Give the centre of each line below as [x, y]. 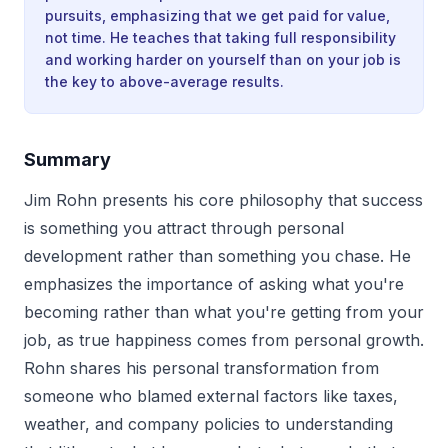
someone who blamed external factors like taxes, [211, 396]
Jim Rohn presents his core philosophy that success [223, 200]
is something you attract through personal [184, 228]
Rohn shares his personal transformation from [201, 368]
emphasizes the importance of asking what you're [214, 284]
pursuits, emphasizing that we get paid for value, [217, 15]
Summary [67, 159]
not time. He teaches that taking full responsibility [220, 37]
